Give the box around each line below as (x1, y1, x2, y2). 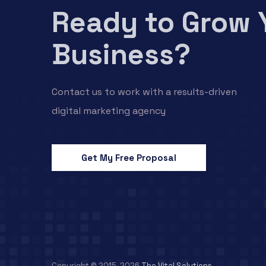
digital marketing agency (52, 104, 166, 117)
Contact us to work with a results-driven (52, 85, 237, 98)
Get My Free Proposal (81, 152, 176, 163)
